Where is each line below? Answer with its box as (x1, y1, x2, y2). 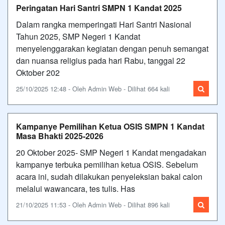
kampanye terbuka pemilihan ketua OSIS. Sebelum (16, 158, 198, 170)
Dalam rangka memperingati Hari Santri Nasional (16, 18, 191, 30)
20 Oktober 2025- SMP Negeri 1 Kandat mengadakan (16, 146, 206, 158)
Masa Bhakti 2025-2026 (16, 130, 103, 142)
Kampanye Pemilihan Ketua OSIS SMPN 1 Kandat (16, 120, 204, 132)
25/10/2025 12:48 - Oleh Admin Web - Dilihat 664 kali (16, 83, 170, 93)
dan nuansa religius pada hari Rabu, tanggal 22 (16, 54, 185, 66)
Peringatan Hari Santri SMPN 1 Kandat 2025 (16, 2, 182, 14)
